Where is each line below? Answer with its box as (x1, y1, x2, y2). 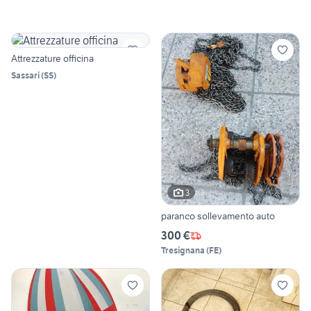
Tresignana (161, 245, 205, 256)
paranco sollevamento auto (161, 210, 275, 223)
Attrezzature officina (11, 51, 94, 65)
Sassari (11, 69, 40, 81)
